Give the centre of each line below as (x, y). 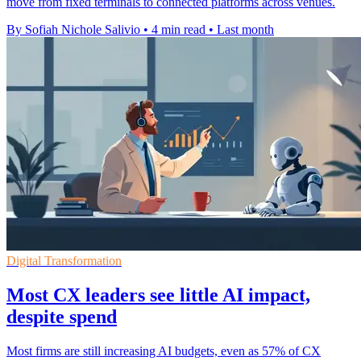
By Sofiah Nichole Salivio (73, 30)
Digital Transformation (64, 261)
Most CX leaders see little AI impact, (158, 295)
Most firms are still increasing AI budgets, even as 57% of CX (164, 351)
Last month (245, 30)
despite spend (62, 317)
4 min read (178, 30)
